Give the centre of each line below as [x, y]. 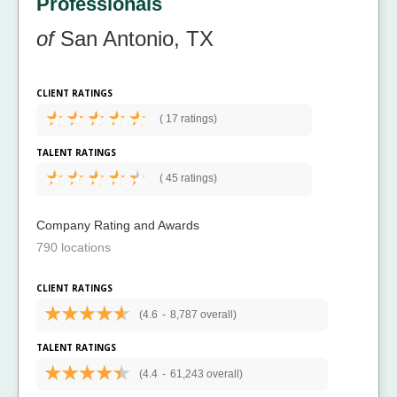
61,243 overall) [206, 374]
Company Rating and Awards [118, 225]
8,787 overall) [203, 314]
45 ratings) [190, 178]
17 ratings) [190, 118]
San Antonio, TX [134, 38]
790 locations [74, 247]
